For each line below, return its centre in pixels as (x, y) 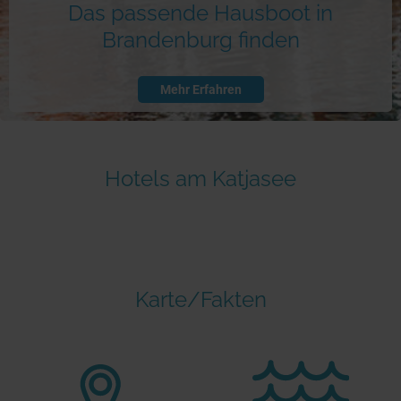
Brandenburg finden (200, 40)
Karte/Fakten (200, 299)
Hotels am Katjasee (200, 179)
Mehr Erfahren (200, 90)
